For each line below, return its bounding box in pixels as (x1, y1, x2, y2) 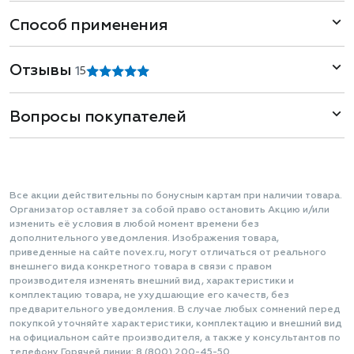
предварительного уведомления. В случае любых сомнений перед (9, 305, 341, 314)
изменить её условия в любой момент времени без (9, 220, 259, 229)
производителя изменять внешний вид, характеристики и (9, 277, 294, 286)
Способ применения (9, 17, 168, 33)
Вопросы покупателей (9, 109, 186, 125)
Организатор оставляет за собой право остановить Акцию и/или (9, 205, 330, 215)
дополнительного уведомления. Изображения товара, (9, 234, 279, 243)
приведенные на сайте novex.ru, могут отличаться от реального (9, 248, 326, 258)
